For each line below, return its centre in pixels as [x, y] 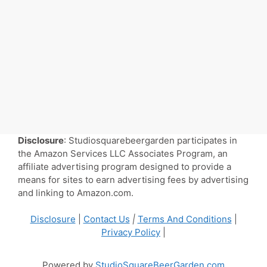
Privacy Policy [131, 232]
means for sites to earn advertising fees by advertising [133, 179]
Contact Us [106, 219]
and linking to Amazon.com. [76, 193]
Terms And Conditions [184, 219]
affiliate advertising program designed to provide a [125, 166]
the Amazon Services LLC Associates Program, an [123, 153]
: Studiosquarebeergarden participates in [150, 140]
